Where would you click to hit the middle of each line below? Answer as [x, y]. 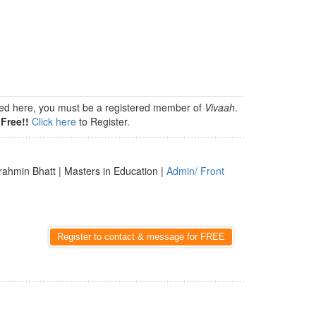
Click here [54, 121]
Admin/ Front [195, 171]
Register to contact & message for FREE [141, 237]
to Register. [103, 121]
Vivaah [220, 107]
